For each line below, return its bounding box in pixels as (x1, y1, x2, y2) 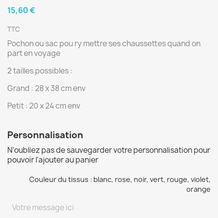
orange (186, 184, 211, 194)
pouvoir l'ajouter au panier (7, 155, 98, 165)
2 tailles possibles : (7, 66, 73, 76)
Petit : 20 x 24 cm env (7, 101, 80, 111)
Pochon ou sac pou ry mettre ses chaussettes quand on (7, 38, 200, 49)
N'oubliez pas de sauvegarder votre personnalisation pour (7, 145, 210, 155)
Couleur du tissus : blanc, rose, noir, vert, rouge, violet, (29, 175, 211, 184)
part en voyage (7, 48, 60, 58)
